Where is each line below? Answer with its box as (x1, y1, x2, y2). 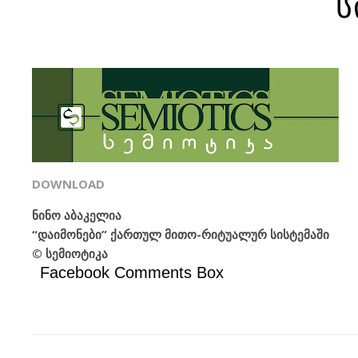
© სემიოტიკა (32, 245, 108, 261)
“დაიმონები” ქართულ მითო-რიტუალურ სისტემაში (32, 226, 329, 242)
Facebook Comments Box (40, 264, 224, 281)
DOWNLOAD (32, 176, 105, 192)
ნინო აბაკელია (32, 207, 121, 223)
